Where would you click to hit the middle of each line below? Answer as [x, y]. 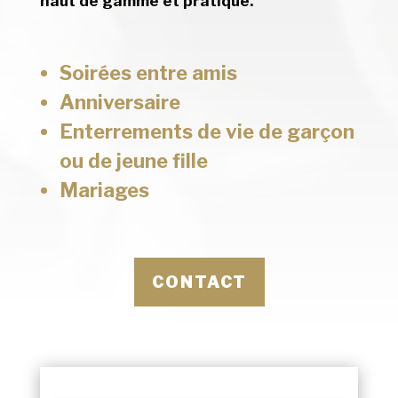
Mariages [104, 191]
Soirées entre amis [148, 73]
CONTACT [199, 283]
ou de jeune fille [133, 161]
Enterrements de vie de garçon [207, 132]
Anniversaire [119, 103]
